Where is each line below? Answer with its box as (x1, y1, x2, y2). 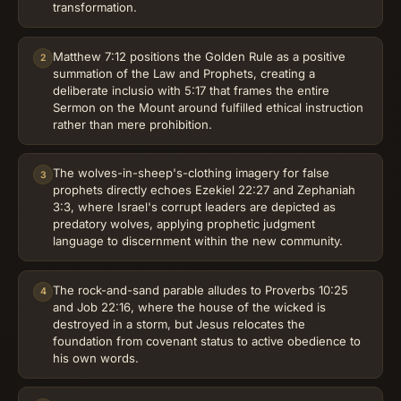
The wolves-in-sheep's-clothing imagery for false (53, 166, 329, 181)
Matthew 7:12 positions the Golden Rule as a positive (53, 48, 346, 64)
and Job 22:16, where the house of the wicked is (53, 299, 326, 314)
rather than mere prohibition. (53, 116, 212, 132)
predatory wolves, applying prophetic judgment (53, 217, 315, 232)
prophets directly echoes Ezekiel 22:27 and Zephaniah (53, 183, 355, 198)
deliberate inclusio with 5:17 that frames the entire (53, 82, 329, 98)
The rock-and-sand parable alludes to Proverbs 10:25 (53, 282, 348, 297)
